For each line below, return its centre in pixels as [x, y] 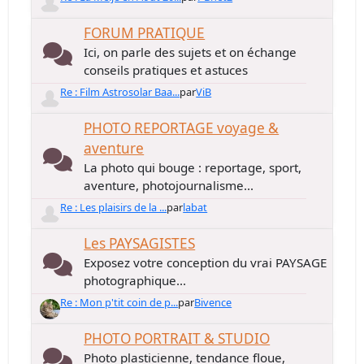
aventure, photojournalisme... [169, 185]
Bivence [213, 302]
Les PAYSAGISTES [140, 243]
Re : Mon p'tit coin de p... [119, 302]
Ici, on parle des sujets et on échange [191, 52]
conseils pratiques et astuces [166, 70]
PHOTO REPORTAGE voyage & [182, 128]
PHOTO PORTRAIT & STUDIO [177, 338]
